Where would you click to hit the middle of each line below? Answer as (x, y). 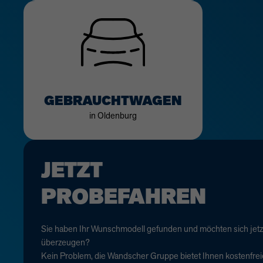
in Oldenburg (113, 116)
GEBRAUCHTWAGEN (113, 101)
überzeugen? (65, 242)
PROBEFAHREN (124, 197)
